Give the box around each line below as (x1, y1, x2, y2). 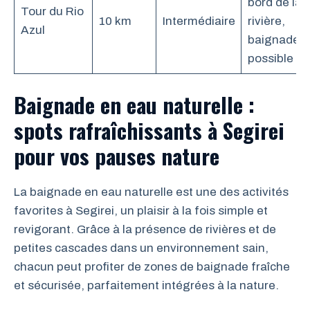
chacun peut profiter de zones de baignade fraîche (14, 259, 290, 273)
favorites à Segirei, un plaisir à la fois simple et (14, 203, 268, 217)
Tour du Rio (20, 5, 84, 18)
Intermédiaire (162, 15, 235, 28)
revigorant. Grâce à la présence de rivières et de (14, 222, 276, 236)
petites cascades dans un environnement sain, (14, 241, 268, 255)
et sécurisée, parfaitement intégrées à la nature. (14, 278, 279, 292)
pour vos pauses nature (14, 139, 219, 172)
